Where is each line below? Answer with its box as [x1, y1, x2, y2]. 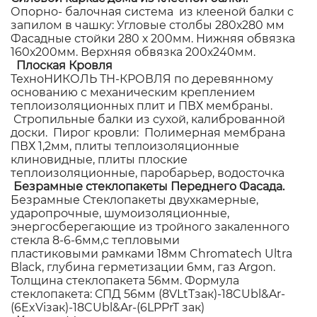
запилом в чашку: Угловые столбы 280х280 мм [11, 18, 284, 32]
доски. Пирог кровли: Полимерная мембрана [11, 125, 285, 139]
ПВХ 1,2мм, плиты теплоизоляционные [11, 139, 239, 153]
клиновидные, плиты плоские [11, 152, 188, 166]
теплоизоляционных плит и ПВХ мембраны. [11, 98, 272, 113]
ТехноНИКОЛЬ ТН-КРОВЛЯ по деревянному [11, 71, 273, 86]
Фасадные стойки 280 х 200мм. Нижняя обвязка [11, 31, 295, 45]
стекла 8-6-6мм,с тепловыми [11, 233, 180, 247]
